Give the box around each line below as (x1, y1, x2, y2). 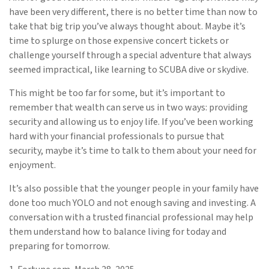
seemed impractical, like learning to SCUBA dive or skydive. (9, 62, 249, 76)
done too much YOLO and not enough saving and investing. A (9, 196, 256, 210)
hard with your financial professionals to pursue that (9, 129, 225, 143)
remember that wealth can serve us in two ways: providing (9, 100, 248, 114)
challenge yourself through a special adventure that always (9, 48, 252, 62)
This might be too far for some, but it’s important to (9, 86, 225, 100)
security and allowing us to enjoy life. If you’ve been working (9, 115, 253, 128)
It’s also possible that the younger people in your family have (9, 181, 259, 195)
